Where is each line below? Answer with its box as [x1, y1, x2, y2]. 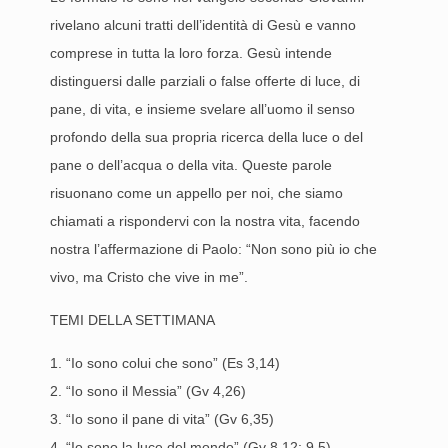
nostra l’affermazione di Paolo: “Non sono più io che [50, 241, 377, 257]
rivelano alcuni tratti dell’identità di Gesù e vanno [50, 17, 356, 33]
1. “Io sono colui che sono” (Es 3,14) [50, 355, 280, 371]
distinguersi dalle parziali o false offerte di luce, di [50, 73, 360, 89]
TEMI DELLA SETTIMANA [50, 312, 215, 328]
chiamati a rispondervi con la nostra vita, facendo [50, 213, 360, 229]
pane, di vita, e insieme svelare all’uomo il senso [50, 101, 355, 117]
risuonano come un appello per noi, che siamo [50, 185, 343, 201]
